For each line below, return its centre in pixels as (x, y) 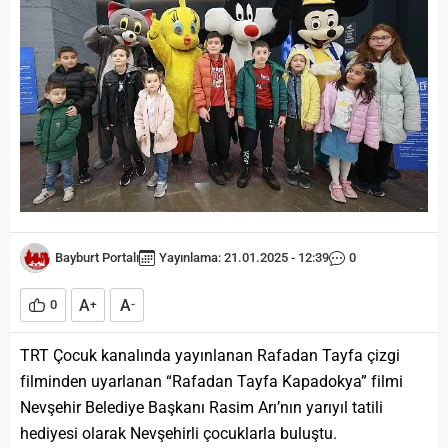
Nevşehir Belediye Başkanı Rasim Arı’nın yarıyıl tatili (201, 407)
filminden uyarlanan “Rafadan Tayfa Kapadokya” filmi (211, 381)
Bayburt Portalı (97, 257)
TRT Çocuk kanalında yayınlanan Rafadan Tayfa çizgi (210, 355)
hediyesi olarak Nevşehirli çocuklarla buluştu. (178, 433)
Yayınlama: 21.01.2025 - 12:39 (244, 257)
